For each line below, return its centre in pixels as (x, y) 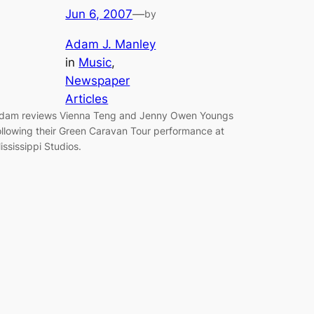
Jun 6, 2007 (99, 14)
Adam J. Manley (111, 44)
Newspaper (98, 80)
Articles (87, 98)
